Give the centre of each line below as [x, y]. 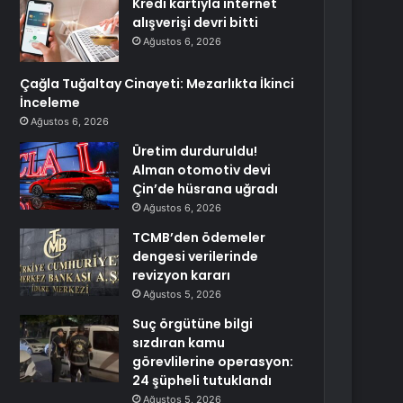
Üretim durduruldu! [195, 151]
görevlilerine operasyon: [213, 362]
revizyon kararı [182, 275]
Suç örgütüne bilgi [193, 324]
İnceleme [50, 103]
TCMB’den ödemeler [199, 237]
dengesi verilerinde [196, 256]
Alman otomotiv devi [202, 170]
